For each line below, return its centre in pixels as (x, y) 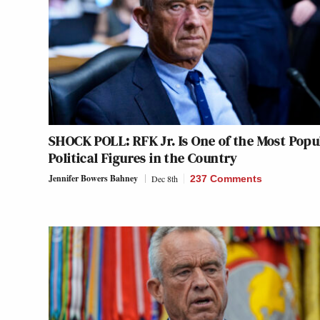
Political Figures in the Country (143, 157)
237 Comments (226, 178)
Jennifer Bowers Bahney (93, 178)
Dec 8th (165, 178)
